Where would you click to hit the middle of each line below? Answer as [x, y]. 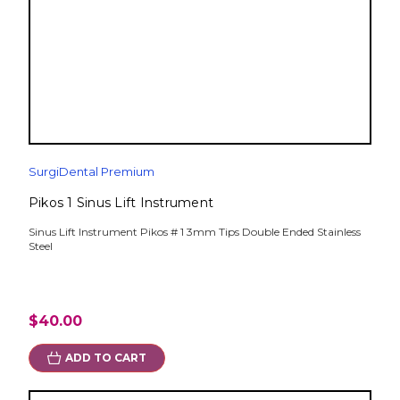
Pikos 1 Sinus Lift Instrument [121, 203]
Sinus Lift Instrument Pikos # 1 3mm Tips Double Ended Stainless [194, 232]
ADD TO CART [105, 358]
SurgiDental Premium [91, 172]
